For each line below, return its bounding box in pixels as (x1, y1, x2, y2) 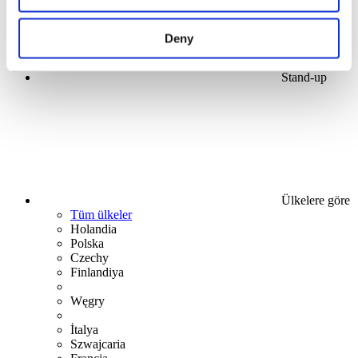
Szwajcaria (70, 337, 125, 351)
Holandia (70, 222, 117, 236)
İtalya (70, 323, 98, 336)
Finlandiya (70, 265, 124, 279)
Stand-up (278, 70, 327, 84)
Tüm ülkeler (70, 208, 132, 221)
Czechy (70, 251, 109, 265)
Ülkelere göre (278, 193, 350, 207)
